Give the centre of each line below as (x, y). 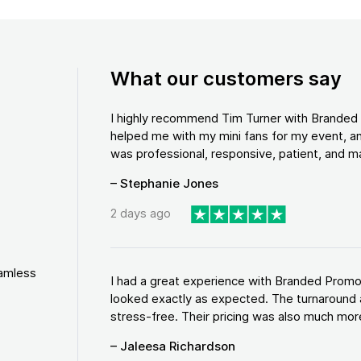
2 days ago (140, 214)
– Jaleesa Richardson (172, 346)
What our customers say (226, 79)
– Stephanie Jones (164, 183)
